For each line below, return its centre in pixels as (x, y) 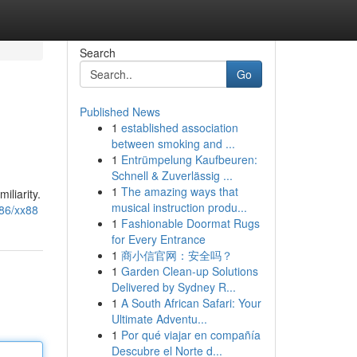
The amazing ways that (179, 191)
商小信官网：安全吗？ (177, 255)
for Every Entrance (158, 239)
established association (179, 127)
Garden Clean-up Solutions (189, 271)
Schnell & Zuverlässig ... (172, 175)
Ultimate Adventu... (159, 319)
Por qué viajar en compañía (190, 335)
